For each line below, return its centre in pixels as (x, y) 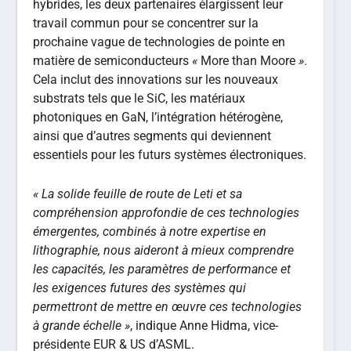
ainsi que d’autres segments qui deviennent (152, 136)
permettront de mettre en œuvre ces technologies (168, 306)
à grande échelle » (82, 325)
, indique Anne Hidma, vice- (204, 325)
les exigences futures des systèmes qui (140, 288)
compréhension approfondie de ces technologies (166, 212)
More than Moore (248, 61)
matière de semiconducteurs (113, 61)
